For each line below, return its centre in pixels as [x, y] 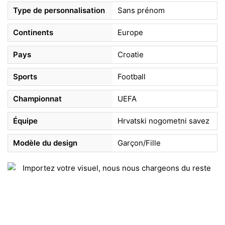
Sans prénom [141, 10]
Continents [33, 32]
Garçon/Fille [139, 143]
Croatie [131, 54]
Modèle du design [45, 143]
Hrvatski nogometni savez [163, 121]
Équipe [25, 121]
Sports [25, 76]
